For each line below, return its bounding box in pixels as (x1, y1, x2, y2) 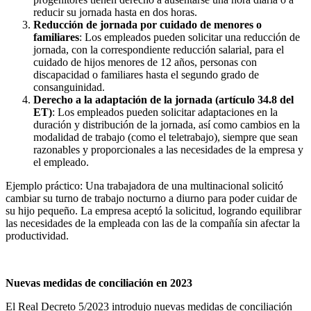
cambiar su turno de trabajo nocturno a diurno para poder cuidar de (6, 192, 297, 205)
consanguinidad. (33, 81, 105, 94)
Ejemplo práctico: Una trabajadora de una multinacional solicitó (6, 180, 283, 192)
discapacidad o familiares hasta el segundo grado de (33, 69, 259, 81)
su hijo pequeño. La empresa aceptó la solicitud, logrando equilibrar (6, 205, 301, 217)
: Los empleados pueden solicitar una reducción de (79, 31, 300, 44)
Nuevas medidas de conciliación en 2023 (6, 277, 192, 289)
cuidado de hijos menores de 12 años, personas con (33, 56, 257, 69)
